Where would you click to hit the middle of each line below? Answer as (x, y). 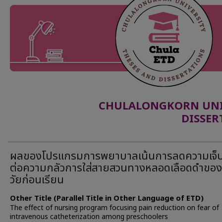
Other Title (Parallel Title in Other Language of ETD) (107, 198)
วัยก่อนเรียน (37, 180)
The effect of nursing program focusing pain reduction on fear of (114, 208)
